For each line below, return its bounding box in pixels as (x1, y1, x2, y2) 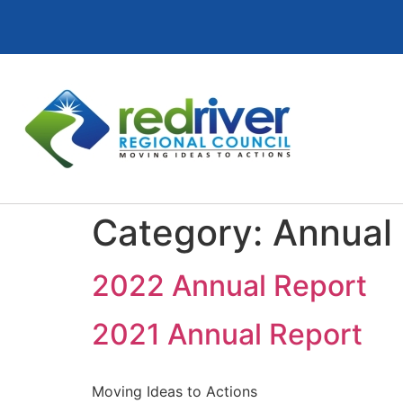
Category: (92, 210, 273, 255)
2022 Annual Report (92, 268, 367, 303)
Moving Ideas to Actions (92, 382, 257, 400)
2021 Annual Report (92, 317, 363, 352)
